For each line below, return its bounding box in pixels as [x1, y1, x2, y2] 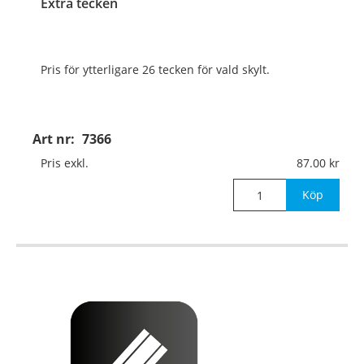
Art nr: [32, 130, 78, 149]
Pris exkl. [41, 155, 89, 171]
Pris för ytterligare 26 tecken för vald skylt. [41, 62, 270, 78]
